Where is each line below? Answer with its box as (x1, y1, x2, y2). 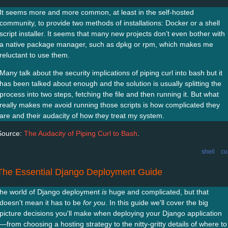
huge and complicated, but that (107, 187, 209, 196)
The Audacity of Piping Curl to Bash (24, 129, 137, 137)
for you (83, 198, 105, 207)
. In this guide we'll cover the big (105, 198, 208, 207)
